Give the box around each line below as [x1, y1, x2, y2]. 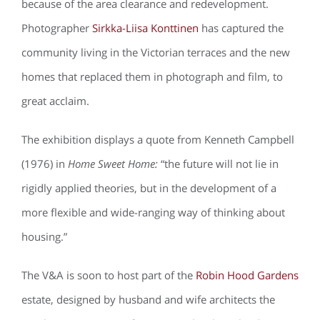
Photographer [21, 21, 92, 35]
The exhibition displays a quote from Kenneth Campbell [21, 132, 294, 146]
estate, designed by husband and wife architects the [21, 292, 275, 306]
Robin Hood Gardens [196, 268, 299, 282]
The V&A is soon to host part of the [21, 268, 196, 282]
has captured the [199, 21, 284, 35]
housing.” [21, 229, 67, 244]
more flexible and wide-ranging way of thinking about [21, 205, 285, 219]
